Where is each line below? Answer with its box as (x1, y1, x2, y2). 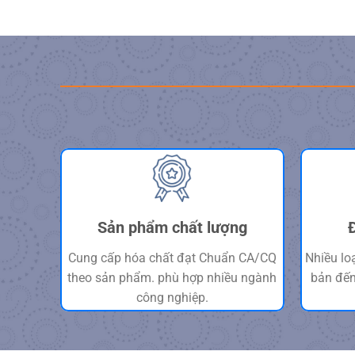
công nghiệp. (136, 289, 208, 305)
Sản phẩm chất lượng (97, 217, 247, 237)
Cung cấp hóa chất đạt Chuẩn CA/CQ (67, 250, 277, 265)
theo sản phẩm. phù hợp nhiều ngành (67, 269, 277, 285)
